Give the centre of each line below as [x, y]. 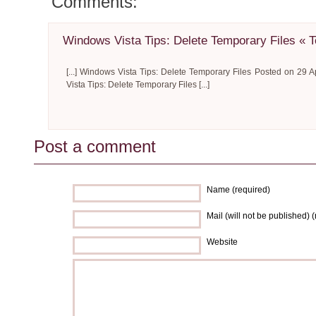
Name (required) [238, 190]
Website [222, 242]
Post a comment [95, 146]
